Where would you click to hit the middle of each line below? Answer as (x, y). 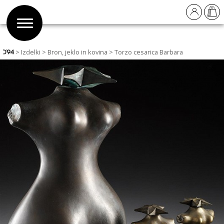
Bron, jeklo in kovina (78, 52)
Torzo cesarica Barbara (149, 52)
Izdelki (31, 52)
